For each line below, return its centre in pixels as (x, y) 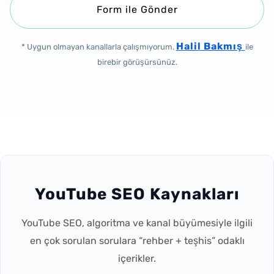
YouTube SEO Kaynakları (137, 194)
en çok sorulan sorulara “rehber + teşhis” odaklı (137, 240)
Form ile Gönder (137, 9)
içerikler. (137, 258)
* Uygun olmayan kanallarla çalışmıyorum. (98, 47)
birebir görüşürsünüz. (137, 62)
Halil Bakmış (210, 46)
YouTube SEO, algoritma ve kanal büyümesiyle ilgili (137, 223)
